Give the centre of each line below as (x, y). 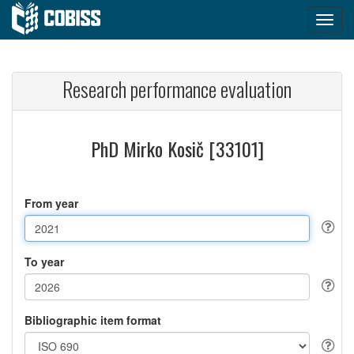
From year (51, 203)
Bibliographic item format (93, 320)
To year (44, 262)
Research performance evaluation (177, 89)
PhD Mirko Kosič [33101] (177, 149)
